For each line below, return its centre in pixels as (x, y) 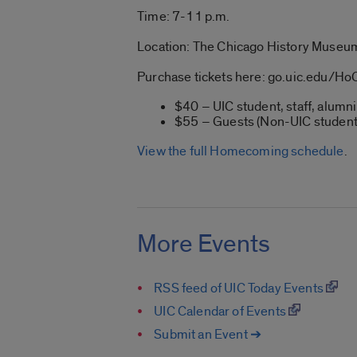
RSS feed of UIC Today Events (240, 288)
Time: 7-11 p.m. (184, 17)
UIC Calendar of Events (222, 311)
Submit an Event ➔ (208, 334)
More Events (204, 243)
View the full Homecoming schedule (241, 151)
